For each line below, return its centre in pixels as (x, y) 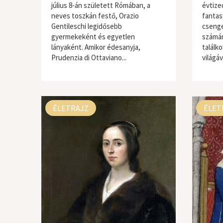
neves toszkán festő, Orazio (95, 16)
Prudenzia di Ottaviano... (89, 57)
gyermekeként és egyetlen (93, 37)
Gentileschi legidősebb (86, 26)
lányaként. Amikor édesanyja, (96, 47)
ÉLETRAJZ (70, 108)
